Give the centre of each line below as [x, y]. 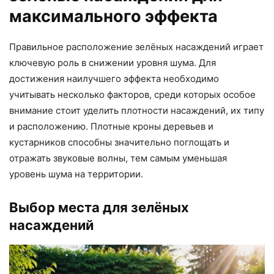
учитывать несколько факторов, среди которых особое [132, 95]
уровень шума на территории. [76, 174]
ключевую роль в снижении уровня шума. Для [113, 63]
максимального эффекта [113, 17]
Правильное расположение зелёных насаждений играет [136, 47]
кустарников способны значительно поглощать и [119, 143]
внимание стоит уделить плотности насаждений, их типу [137, 111]
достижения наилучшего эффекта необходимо [114, 79]
